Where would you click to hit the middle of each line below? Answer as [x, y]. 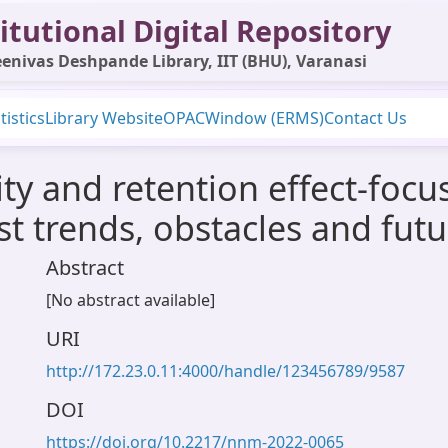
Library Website [104, 118]
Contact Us [365, 118]
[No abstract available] [130, 300]
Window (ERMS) [264, 118]
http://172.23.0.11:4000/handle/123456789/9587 [225, 371]
